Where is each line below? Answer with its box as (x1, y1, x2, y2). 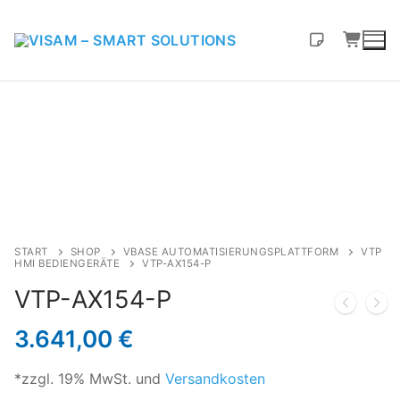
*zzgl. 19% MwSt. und (14, 370, 165, 388)
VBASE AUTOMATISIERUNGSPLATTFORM (122, 245, 338, 258)
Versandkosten (165, 370, 265, 388)
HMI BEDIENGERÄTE (14, 256, 120, 270)
